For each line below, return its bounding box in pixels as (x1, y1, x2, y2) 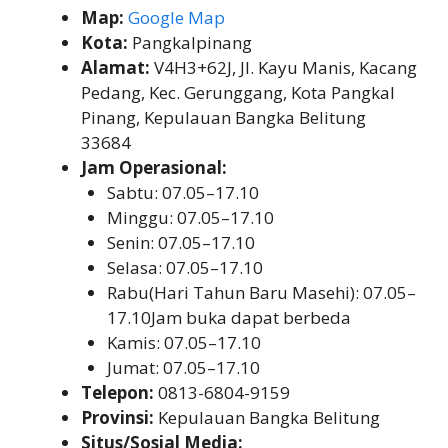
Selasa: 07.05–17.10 (106, 255, 263, 279)
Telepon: (81, 380, 154, 404)
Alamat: (81, 55, 150, 79)
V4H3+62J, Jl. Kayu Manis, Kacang (150, 55, 417, 79)
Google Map (128, 5, 225, 29)
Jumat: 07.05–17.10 (106, 355, 260, 379)
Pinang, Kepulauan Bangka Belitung (81, 105, 366, 129)
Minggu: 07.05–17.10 (106, 205, 274, 229)
